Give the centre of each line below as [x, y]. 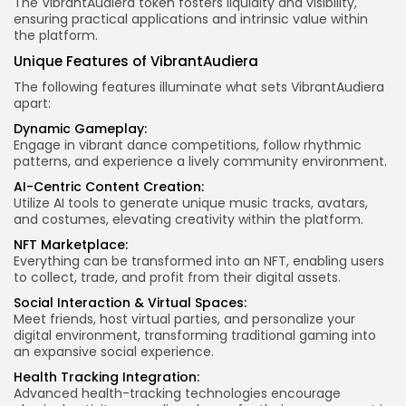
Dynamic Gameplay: [80, 129]
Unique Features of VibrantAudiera [136, 62]
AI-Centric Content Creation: [109, 187]
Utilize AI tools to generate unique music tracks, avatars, [191, 203]
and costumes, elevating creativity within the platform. [188, 220]
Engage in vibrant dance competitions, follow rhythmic [188, 145]
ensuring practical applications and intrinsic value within [191, 19]
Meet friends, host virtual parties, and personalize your [184, 319]
